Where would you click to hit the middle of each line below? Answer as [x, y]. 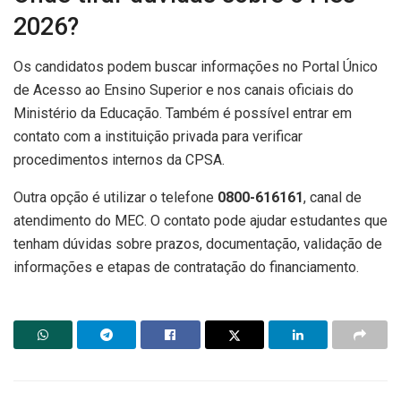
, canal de [333, 197]
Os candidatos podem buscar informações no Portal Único [196, 66]
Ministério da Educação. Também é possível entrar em [183, 113]
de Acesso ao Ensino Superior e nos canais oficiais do [183, 90]
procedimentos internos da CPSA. [119, 159]
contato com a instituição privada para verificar [158, 136]
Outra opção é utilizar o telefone [115, 197]
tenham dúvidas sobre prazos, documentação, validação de [198, 243]
